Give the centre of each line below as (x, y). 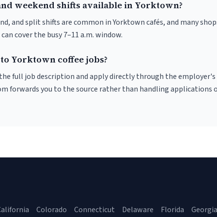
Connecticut (94, 210)
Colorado (52, 210)
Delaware (138, 210)
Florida (172, 210)
